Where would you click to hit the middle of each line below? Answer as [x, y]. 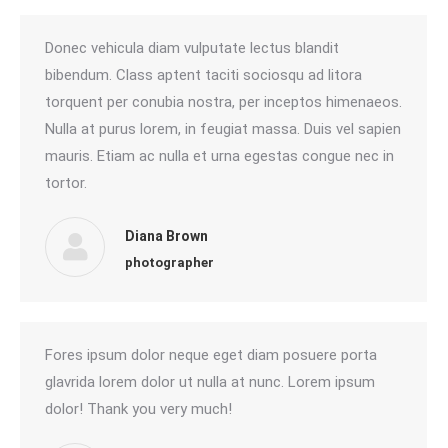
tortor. [66, 183]
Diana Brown [166, 235]
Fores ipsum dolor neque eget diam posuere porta [211, 355]
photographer [169, 262]
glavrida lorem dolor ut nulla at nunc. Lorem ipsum [210, 382]
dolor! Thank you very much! [138, 409]
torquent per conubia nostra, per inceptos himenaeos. [223, 102]
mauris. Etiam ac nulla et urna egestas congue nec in [219, 156]
